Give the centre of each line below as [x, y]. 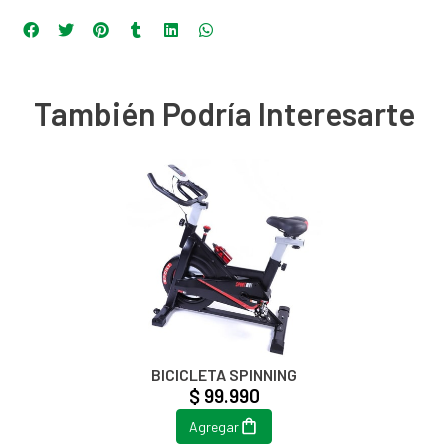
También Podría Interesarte [224, 112]
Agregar [214, 426]
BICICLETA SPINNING [224, 374]
